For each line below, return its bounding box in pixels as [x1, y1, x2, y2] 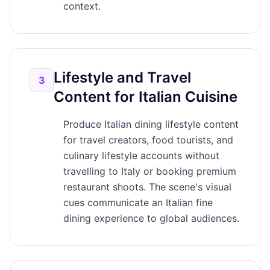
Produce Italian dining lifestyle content [63, 118, 239, 130]
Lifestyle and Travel [54, 69, 191, 86]
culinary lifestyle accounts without [63, 149, 219, 162]
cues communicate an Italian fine [63, 196, 213, 209]
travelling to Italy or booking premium [63, 165, 236, 177]
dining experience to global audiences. [63, 212, 239, 224]
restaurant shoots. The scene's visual [63, 181, 231, 193]
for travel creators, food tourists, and [63, 134, 233, 146]
